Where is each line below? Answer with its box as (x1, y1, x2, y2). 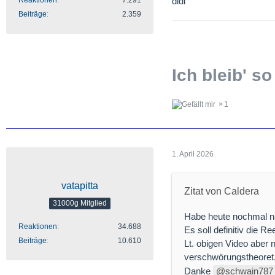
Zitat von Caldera (184, 186, 259, 197)
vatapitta (61, 180, 98, 192)
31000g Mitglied (53, 198, 107, 207)
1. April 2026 (172, 149, 214, 158)
